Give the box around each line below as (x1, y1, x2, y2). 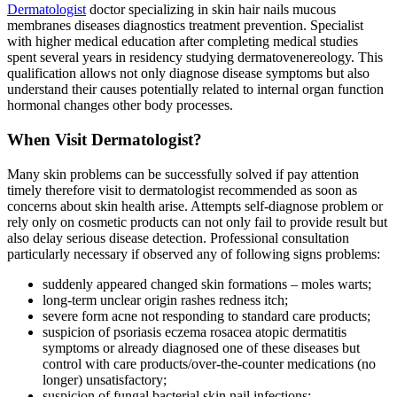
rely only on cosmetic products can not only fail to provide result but (7, 214, 387, 230)
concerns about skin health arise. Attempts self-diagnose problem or (7, 198, 383, 214)
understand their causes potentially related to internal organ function (7, 82, 384, 97)
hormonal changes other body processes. (7, 97, 233, 113)
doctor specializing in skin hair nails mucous (86, 2, 336, 18)
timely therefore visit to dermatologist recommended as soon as (7, 182, 357, 198)
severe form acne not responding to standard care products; (43, 307, 370, 323)
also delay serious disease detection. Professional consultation (7, 230, 349, 245)
